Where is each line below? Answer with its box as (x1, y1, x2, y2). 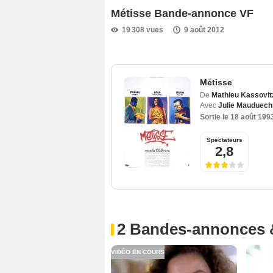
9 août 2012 (184, 25, 224, 34)
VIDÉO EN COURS (111, 249, 165, 256)
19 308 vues (122, 25, 163, 34)
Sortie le (200, 113, 230, 122)
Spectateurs (206, 136, 243, 144)
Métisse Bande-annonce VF (111, 7, 253, 19)
